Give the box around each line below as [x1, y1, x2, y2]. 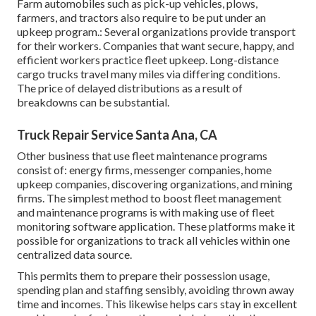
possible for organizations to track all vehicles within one [17, 233, 290, 247]
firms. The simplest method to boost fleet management [17, 190, 281, 205]
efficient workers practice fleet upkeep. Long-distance [17, 52, 279, 66]
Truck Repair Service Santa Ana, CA [17, 126, 217, 142]
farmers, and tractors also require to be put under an [17, 10, 266, 24]
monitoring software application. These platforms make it [17, 219, 295, 233]
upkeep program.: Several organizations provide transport [17, 24, 296, 38]
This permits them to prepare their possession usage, [17, 268, 269, 282]
